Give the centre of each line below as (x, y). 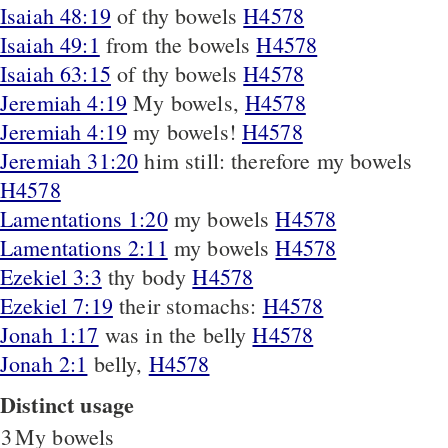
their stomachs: (191, 305)
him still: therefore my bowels (278, 160)
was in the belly (178, 334)
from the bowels (181, 44)
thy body (150, 276)
